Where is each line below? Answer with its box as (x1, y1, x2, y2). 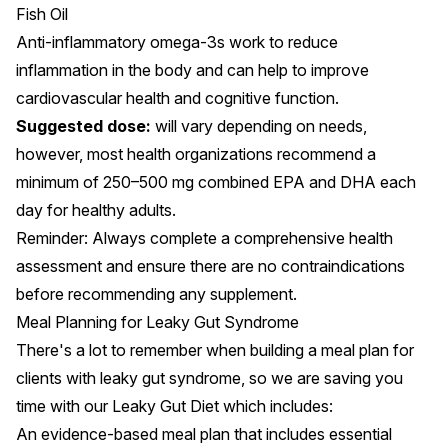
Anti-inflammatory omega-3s (16, 31, 229, 52)
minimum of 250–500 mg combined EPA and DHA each (16, 171, 416, 192)
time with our (16, 395, 112, 416)
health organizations (127, 143, 273, 164)
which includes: (219, 395, 333, 416)
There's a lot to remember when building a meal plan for (16, 339, 414, 360)
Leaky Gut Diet (112, 395, 219, 416)
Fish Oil (16, 3, 68, 24)
